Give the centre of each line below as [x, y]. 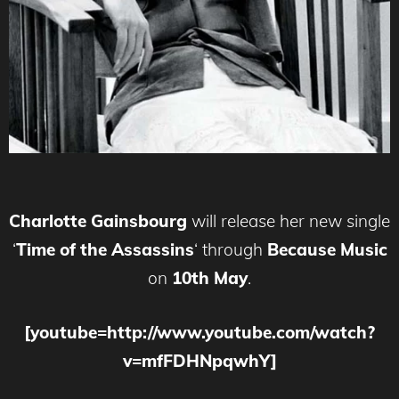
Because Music [327, 250]
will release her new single [289, 221]
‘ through [230, 250]
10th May [210, 278]
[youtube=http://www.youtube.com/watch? [199, 332]
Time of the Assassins [105, 250]
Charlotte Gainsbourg [98, 221]
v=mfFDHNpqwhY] [199, 360]
